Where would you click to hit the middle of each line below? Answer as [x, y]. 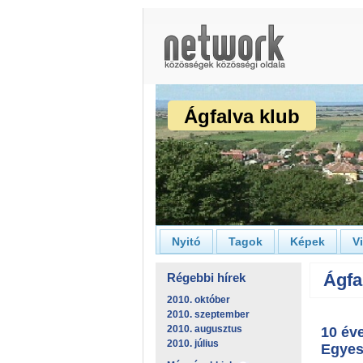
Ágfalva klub [242, 116]
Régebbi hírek [206, 278]
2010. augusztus [205, 329]
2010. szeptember [208, 314]
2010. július [193, 344]
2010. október [199, 300]
